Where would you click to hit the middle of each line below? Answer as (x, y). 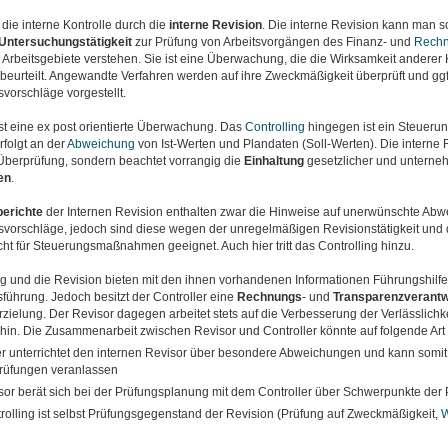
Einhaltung (273, 161)
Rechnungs (269, 297)
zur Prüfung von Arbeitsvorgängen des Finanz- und (272, 42)
